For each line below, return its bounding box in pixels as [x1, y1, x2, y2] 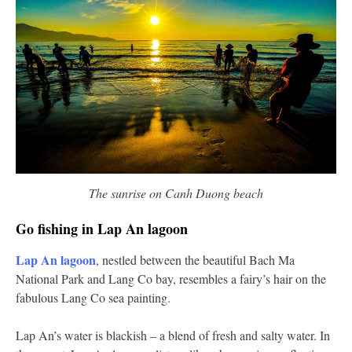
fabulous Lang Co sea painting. [16, 288, 170, 306]
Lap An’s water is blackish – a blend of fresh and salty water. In [16, 326, 330, 343]
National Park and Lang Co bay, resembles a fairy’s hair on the [16, 269, 326, 287]
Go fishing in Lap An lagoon [16, 218, 188, 239]
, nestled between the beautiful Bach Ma [96, 251, 295, 268]
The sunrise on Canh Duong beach [89, 184, 263, 201]
